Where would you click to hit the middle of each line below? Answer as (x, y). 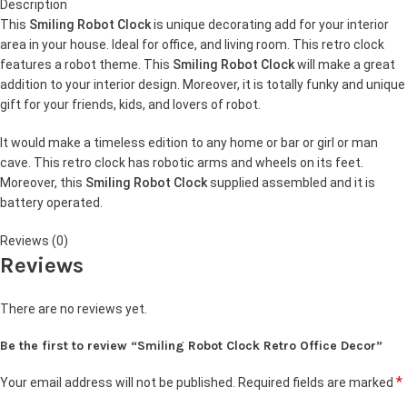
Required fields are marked (317, 383)
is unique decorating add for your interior (270, 25)
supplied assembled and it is (291, 183)
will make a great (345, 65)
